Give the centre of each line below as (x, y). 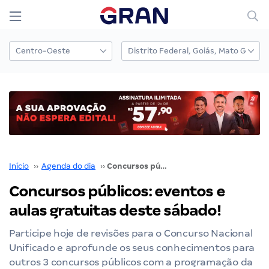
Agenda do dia (68, 166)
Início (19, 166)
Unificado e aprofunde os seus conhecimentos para (132, 247)
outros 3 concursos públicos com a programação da (131, 262)
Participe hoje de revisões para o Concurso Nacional (131, 233)
